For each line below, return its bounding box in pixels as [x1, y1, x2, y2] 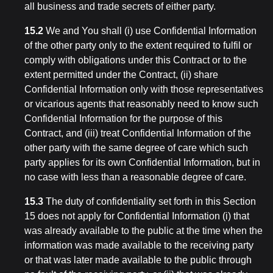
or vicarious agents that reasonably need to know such [24, 99, 258, 109]
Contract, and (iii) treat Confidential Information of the [24, 128, 251, 138]
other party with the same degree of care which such [24, 143, 248, 153]
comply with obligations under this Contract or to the [24, 55, 247, 65]
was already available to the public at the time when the [24, 225, 263, 236]
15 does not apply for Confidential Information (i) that [24, 211, 249, 221]
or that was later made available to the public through [24, 255, 252, 265]
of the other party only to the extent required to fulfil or [24, 40, 252, 51]
